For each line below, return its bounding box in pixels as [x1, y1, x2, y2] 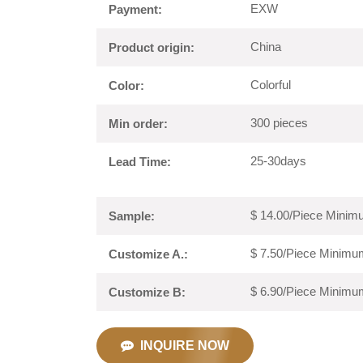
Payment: [108, 2, 162, 16]
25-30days [250, 153, 306, 168]
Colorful [250, 77, 291, 92]
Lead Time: [108, 155, 171, 169]
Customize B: [108, 285, 186, 300]
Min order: [108, 116, 168, 130]
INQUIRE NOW [139, 339, 229, 353]
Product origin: [108, 40, 194, 54]
